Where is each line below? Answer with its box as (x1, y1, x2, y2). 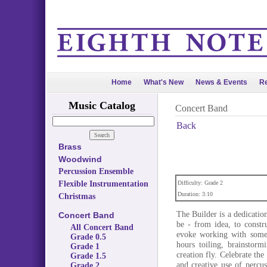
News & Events (195, 78, 247, 86)
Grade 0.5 (70, 232, 106, 241)
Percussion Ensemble (58, 167, 133, 176)
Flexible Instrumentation (58, 179, 148, 188)
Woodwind (58, 154, 102, 164)
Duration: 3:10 (177, 191, 213, 197)
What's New (144, 78, 184, 86)
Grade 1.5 (70, 252, 106, 260)
